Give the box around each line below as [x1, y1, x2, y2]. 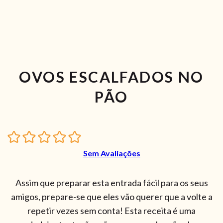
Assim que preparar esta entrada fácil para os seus [15, 177, 208, 189]
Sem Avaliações [83, 148, 140, 158]
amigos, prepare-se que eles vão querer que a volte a [10, 191, 213, 203]
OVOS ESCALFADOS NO [19, 67, 204, 86]
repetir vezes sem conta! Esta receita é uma [27, 205, 196, 217]
